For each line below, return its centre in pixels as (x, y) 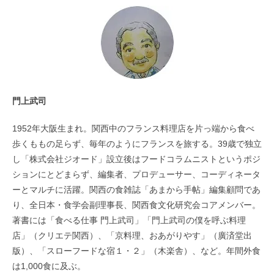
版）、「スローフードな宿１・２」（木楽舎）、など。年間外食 (136, 251)
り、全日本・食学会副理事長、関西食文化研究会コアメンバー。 (136, 205)
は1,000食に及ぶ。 (49, 266)
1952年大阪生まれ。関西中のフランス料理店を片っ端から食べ (133, 129)
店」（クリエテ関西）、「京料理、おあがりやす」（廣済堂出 (132, 236)
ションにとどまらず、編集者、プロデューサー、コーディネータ (136, 175)
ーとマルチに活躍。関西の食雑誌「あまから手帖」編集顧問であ (136, 190)
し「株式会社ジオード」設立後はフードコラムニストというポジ (136, 159)
